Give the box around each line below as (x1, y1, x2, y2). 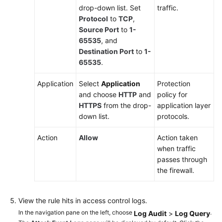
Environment (28, 187, 67, 195)
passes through (157, 155, 207, 164)
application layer (157, 101, 211, 110)
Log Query (175, 209, 210, 218)
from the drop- (102, 101, 151, 110)
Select (79, 79, 101, 88)
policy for (157, 90, 187, 99)
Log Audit (134, 209, 166, 218)
